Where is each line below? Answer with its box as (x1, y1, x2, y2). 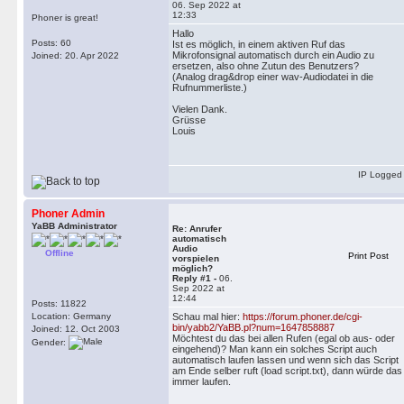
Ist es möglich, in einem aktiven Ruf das (172, 39, 345, 50)
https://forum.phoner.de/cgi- (243, 311, 363, 322)
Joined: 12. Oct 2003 (32, 324, 120, 334)
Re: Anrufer (172, 224, 222, 234)
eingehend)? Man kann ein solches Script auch (172, 344, 377, 354)
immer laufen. (172, 376, 231, 387)
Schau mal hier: (172, 311, 243, 322)
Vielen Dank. (172, 104, 227, 115)
